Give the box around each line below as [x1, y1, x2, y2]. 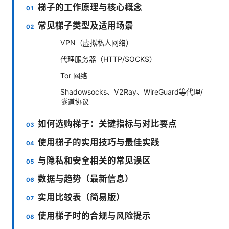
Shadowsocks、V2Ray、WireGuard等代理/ [60, 87, 203, 96]
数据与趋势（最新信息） [38, 173, 134, 184]
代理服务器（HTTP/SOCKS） [60, 54, 156, 63]
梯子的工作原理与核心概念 [38, 2, 143, 12]
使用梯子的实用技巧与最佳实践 [38, 136, 160, 147]
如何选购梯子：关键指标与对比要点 [38, 118, 177, 129]
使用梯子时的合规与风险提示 [38, 210, 151, 221]
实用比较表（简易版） [38, 192, 125, 202]
